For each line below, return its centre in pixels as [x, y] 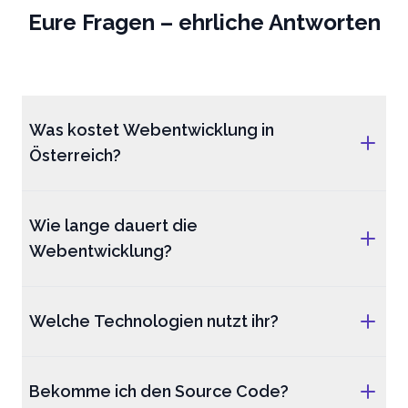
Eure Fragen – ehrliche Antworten [204, 22]
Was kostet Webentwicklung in [152, 130]
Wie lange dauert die [113, 225]
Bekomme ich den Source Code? [159, 391]
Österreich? [75, 155]
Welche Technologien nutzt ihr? [154, 321]
